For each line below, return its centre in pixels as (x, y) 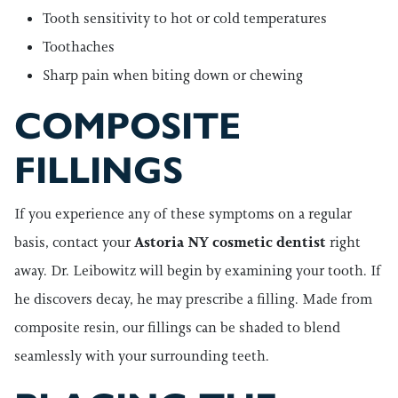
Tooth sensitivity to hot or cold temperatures (185, 18)
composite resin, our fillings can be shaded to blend (177, 327)
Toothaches (79, 47)
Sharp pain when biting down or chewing (173, 75)
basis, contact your (74, 242)
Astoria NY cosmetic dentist (232, 242)
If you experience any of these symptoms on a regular (183, 214)
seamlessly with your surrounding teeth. (142, 356)
